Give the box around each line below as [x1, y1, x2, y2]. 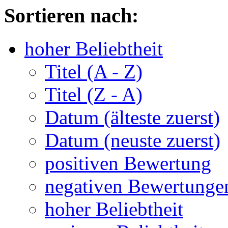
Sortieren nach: [4, 4, 138, 27]
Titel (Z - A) [45, 83, 142, 105]
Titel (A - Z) [45, 60, 142, 82]
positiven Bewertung [45, 152, 211, 174]
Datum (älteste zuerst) [45, 106, 220, 128]
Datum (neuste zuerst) [45, 129, 220, 151]
